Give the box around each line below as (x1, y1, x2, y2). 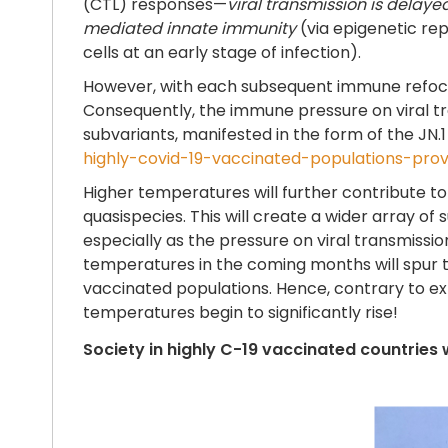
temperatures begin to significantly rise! (83, 300, 398, 324)
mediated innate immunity (83, 16, 296, 40)
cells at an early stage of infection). (83, 40, 361, 64)
